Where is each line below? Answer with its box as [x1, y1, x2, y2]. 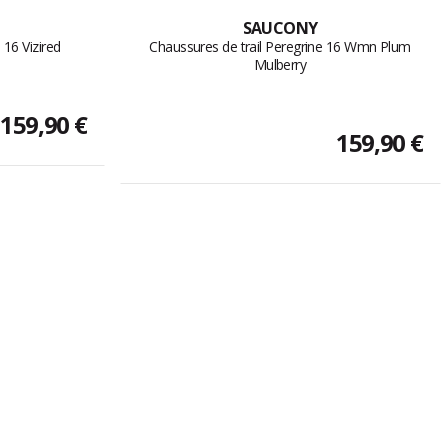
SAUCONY [242, 17, 318, 40]
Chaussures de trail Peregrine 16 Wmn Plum [149, 37, 411, 57]
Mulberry [253, 55, 307, 75]
